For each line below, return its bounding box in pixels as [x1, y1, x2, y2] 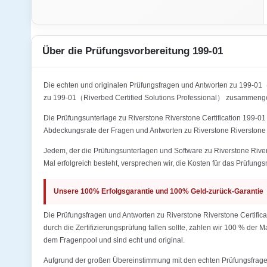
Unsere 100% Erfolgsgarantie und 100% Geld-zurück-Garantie [54, 187, 263, 195]
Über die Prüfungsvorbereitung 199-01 [42, 45, 223, 57]
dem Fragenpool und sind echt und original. [44, 236, 185, 244]
